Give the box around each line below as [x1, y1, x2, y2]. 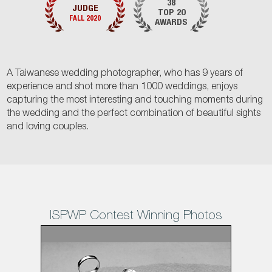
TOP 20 [157, 8, 185, 18]
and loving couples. [7, 123, 89, 133]
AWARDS [155, 18, 188, 28]
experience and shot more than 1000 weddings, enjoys [7, 83, 238, 93]
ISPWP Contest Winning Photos [50, 208, 222, 222]
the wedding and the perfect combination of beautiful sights [7, 109, 261, 120]
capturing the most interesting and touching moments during [7, 96, 263, 106]
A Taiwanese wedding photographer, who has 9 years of [7, 69, 243, 80]
